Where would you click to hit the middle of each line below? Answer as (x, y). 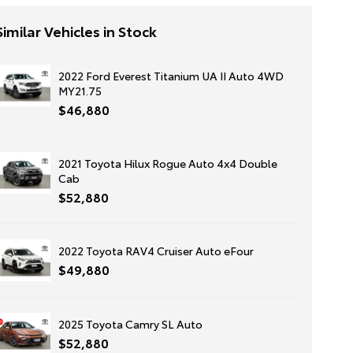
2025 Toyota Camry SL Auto (130, 324)
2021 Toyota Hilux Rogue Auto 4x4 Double (167, 163)
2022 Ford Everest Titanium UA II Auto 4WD (171, 76)
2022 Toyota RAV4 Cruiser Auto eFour (156, 251)
